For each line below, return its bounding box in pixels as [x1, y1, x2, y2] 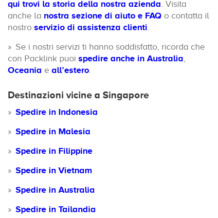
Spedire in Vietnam [16, 165, 92, 175]
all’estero [52, 65, 89, 75]
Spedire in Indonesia [16, 107, 98, 117]
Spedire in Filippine [16, 146, 92, 156]
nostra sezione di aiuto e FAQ [44, 11, 162, 20]
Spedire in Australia [16, 185, 95, 195]
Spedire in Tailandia [16, 204, 96, 214]
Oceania [8, 65, 42, 75]
